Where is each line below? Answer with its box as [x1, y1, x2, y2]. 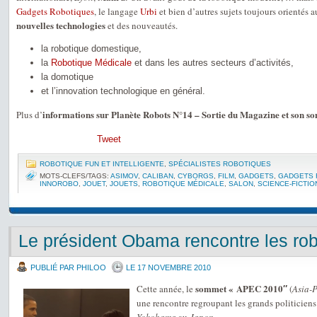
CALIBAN [142, 172, 173, 180]
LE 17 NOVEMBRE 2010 [126, 263, 211, 272]
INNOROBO [40, 180, 79, 188]
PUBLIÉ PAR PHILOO [30, 263, 106, 272]
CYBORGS [178, 172, 214, 180]
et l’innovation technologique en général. [41, 86, 205, 96]
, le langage [94, 5, 140, 18]
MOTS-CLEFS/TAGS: [40, 172, 110, 180]
